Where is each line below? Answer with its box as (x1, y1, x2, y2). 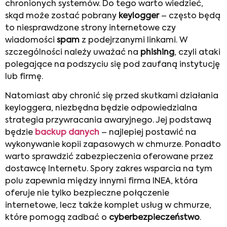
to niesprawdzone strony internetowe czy (5, 24, 176, 32)
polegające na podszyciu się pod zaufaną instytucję (5, 60, 220, 69)
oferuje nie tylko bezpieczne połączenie (5, 189, 169, 198)
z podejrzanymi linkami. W (80, 36, 187, 45)
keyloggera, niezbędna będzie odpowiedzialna (5, 104, 197, 112)
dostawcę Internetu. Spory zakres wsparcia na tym (5, 165, 212, 173)
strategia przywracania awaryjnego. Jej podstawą (5, 116, 211, 125)
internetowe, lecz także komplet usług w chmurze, (5, 201, 211, 210)
